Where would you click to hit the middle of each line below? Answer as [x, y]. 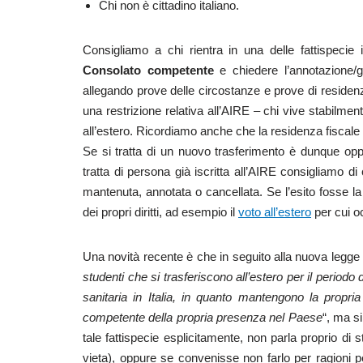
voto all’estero [275, 211]
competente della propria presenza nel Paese [203, 317]
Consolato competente [152, 70]
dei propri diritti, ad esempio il [160, 211]
